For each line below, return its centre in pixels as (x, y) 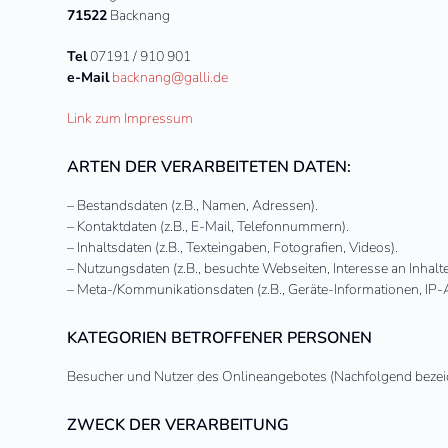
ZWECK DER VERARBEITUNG (178, 425)
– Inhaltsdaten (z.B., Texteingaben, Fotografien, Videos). (233, 247)
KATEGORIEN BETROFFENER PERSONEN (220, 338)
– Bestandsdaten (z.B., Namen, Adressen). (193, 205)
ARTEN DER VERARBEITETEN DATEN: (209, 167)
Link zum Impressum (130, 118)
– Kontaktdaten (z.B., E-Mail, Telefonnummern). (208, 226)
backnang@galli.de (170, 77)
